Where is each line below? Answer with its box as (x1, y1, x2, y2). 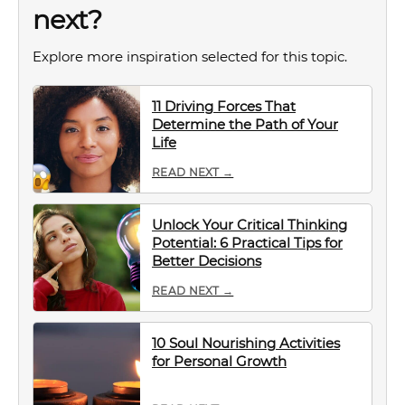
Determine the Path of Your (152, 116, 338, 133)
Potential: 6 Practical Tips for (152, 234, 343, 251)
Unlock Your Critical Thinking (152, 216, 347, 233)
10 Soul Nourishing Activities (152, 334, 340, 352)
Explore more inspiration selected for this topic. (33, 48, 347, 65)
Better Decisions (152, 252, 261, 269)
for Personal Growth (152, 353, 287, 370)
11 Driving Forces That (152, 98, 296, 115)
